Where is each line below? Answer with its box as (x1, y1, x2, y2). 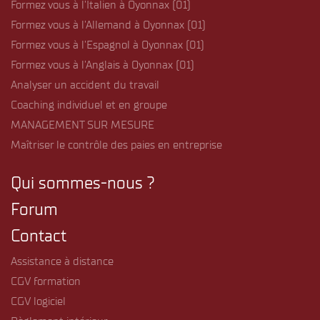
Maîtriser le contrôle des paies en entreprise (11, 138, 222, 151)
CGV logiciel (11, 294, 66, 307)
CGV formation (11, 274, 81, 287)
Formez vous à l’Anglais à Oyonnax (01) (11, 58, 194, 71)
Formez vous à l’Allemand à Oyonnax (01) (11, 18, 206, 31)
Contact (11, 226, 66, 245)
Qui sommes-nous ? (11, 174, 155, 192)
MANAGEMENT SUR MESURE (11, 118, 154, 131)
